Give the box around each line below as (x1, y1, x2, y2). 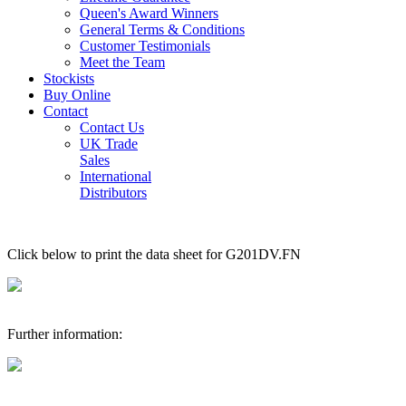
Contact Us (80, 120, 144, 135)
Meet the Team (80, 54, 165, 70)
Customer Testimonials (80, 38, 210, 53)
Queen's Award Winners (80, 5, 218, 21)
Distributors (80, 185, 147, 200)
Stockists (43, 71, 94, 86)
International (80, 169, 151, 184)
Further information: (7, 326, 122, 342)
